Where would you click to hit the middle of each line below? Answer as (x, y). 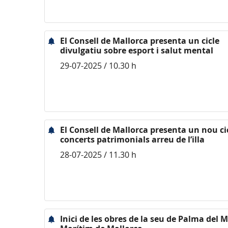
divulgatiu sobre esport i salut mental (137, 50)
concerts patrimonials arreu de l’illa (132, 139)
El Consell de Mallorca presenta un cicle (140, 41)
